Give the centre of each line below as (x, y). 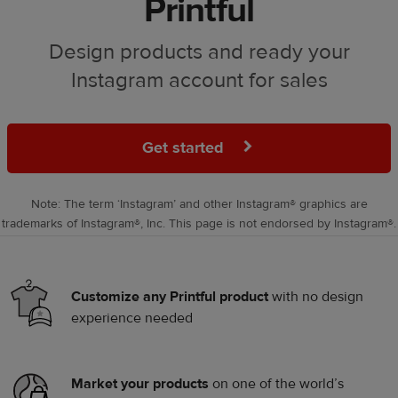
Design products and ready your (199, 52)
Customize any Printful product (170, 296)
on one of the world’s (276, 383)
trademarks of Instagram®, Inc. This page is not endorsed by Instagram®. (199, 223)
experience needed (132, 318)
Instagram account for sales (199, 80)
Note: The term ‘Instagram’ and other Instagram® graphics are (199, 204)
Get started (185, 147)
